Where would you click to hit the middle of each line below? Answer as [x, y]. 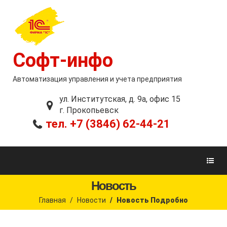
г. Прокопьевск [89, 110]
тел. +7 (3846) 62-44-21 [108, 124]
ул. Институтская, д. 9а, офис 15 [120, 99]
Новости [91, 200]
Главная [52, 200]
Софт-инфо [63, 60]
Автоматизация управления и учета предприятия [97, 79]
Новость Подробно [152, 200]
